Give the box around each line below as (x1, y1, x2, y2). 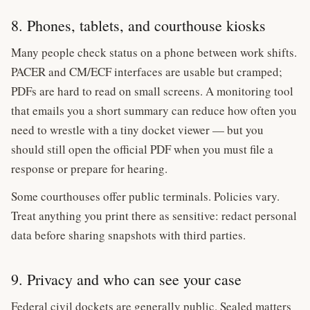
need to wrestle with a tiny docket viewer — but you (11, 122, 264, 138)
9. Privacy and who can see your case (11, 269, 241, 289)
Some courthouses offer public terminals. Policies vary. (11, 188, 280, 204)
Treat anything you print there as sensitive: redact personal (11, 208, 297, 224)
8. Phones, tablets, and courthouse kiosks (11, 15, 266, 35)
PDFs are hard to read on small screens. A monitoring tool (11, 83, 293, 99)
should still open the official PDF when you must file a (11, 141, 273, 157)
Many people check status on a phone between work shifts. (11, 44, 297, 60)
